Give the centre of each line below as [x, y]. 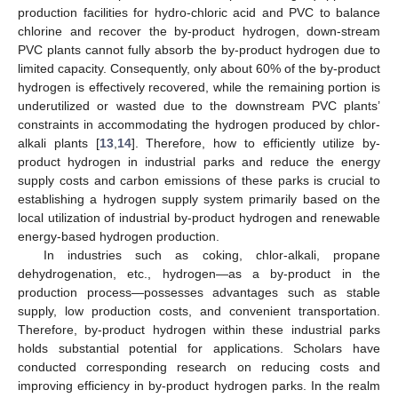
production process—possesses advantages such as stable [199, 292]
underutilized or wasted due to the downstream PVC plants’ [199, 105]
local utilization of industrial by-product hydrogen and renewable [199, 217]
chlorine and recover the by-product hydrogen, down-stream [199, 31]
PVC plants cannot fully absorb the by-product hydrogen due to [199, 49]
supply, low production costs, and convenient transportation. [199, 310]
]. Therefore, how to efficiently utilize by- [255, 143]
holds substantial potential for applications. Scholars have [199, 348]
